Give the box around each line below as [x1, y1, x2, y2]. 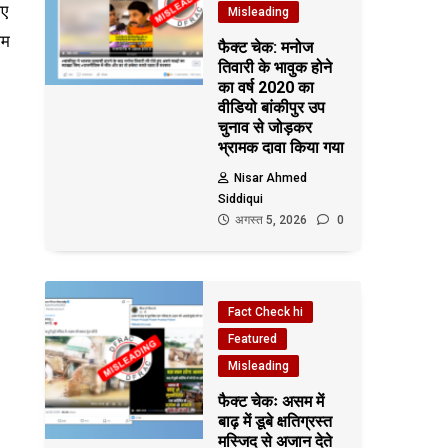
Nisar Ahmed [234, 171, 308, 185]
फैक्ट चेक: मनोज [218, 38, 314, 57]
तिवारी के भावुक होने [218, 58, 333, 77]
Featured [228, 332, 278, 346]
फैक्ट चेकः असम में [218, 392, 325, 411]
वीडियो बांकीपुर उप [218, 98, 326, 117]
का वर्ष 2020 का [218, 78, 315, 97]
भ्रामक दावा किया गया [218, 138, 345, 157]
